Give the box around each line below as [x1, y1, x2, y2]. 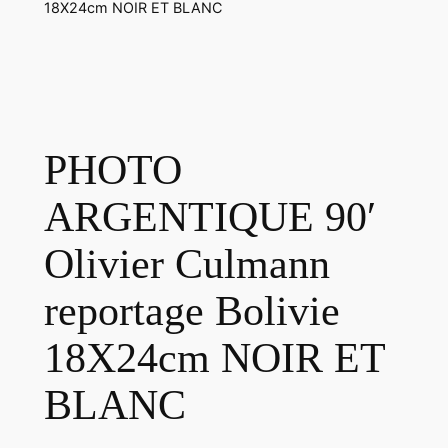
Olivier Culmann [43, 240, 330, 287]
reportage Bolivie [43, 287, 340, 334]
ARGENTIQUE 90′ [43, 193, 376, 240]
